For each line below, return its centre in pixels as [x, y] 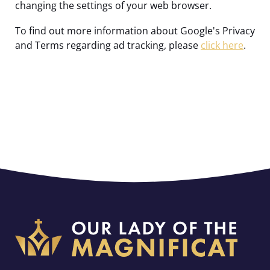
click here [222, 45]
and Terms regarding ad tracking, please [108, 45]
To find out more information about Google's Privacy [135, 31]
